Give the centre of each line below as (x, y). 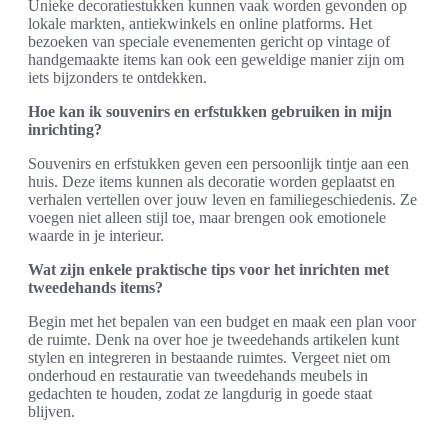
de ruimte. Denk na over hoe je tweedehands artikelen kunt (213, 339)
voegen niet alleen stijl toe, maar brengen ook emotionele (207, 217)
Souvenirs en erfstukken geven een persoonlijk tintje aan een (218, 163)
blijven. (51, 411)
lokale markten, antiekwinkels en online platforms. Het (200, 23)
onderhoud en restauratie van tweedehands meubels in (198, 375)
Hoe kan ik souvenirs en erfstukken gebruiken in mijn (210, 111)
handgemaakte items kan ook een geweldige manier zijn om (216, 59)
